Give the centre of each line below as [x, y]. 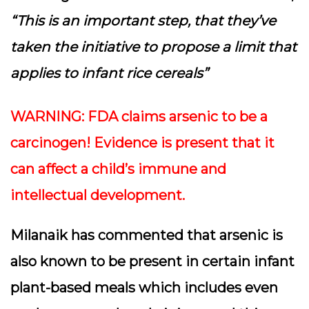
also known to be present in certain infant [152, 261]
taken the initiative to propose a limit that [153, 47]
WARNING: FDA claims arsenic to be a [139, 117]
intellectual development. [98, 195]
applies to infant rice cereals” [109, 73]
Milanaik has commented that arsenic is [147, 235]
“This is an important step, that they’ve [143, 21]
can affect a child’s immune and [118, 169]
